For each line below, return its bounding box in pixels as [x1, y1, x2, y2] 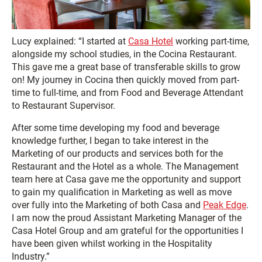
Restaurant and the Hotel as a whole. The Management [12, 160, 239, 172]
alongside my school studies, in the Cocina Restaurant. [12, 48, 237, 60]
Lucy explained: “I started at [12, 35, 128, 47]
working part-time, [173, 35, 249, 47]
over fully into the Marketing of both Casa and [12, 199, 203, 211]
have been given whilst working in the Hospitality [12, 237, 212, 249]
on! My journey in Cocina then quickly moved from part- [12, 74, 239, 85]
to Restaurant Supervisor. [12, 99, 115, 111]
